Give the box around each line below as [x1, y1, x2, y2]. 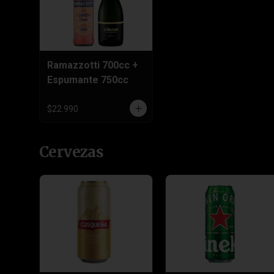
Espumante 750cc [47, 73, 128, 86]
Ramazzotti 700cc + [47, 59, 138, 71]
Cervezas [39, 143, 104, 161]
